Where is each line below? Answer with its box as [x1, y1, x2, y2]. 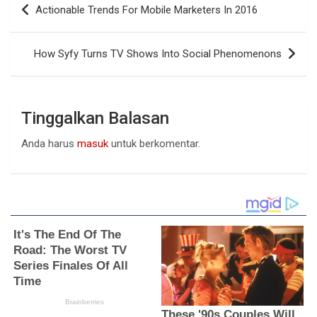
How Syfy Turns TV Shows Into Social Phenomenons [34, 47, 282, 61]
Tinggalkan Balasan [21, 108, 169, 129]
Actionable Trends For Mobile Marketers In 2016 [35, 4, 258, 17]
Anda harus [21, 137, 77, 151]
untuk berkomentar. [108, 137, 200, 151]
